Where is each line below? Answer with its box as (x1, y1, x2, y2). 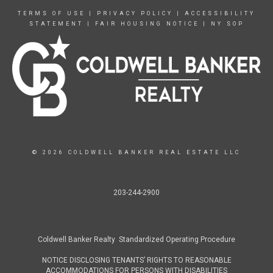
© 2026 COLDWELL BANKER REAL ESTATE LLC (32, 149, 241, 155)
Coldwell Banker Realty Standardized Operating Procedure (38, 235, 235, 244)
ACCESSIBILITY (185, 10, 255, 16)
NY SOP (210, 21, 244, 27)
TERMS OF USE (18, 10, 85, 16)
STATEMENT (29, 21, 83, 27)
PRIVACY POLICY (97, 10, 173, 16)
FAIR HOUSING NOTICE (94, 21, 199, 27)
